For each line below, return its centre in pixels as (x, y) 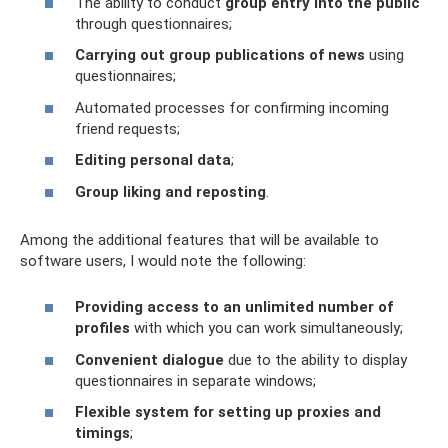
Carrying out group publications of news (220, 55)
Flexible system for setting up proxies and (228, 412)
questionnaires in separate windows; (195, 380)
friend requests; (127, 128)
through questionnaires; (153, 23)
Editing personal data (153, 160)
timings (102, 433)
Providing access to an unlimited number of (234, 307)
